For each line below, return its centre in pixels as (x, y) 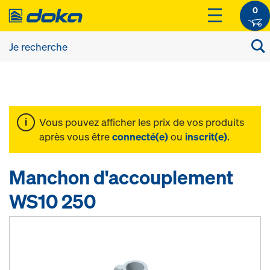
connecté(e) (140, 137)
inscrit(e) (206, 137)
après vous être (76, 137)
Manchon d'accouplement (121, 177)
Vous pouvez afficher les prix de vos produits (142, 122)
